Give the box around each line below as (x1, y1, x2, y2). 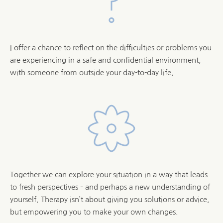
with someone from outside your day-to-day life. (10, 68, 174, 76)
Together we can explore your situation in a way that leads (10, 170, 208, 178)
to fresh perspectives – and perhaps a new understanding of (10, 183, 210, 191)
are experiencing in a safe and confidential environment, (10, 56, 201, 64)
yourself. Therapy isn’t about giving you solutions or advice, (10, 195, 210, 203)
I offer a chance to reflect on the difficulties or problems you (10, 43, 212, 51)
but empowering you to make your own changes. (10, 208, 178, 216)
